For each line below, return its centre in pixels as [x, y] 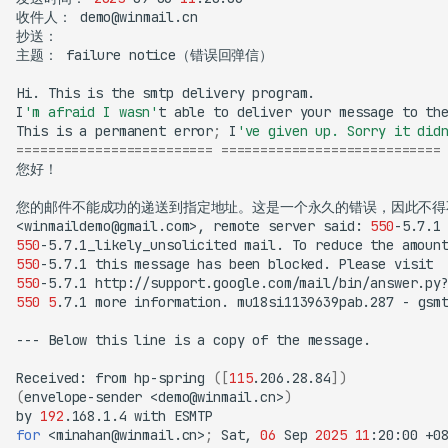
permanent [130, 131]
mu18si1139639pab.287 [315, 302]
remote [236, 226]
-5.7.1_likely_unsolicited [138, 245]
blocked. [300, 264]
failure [93, 55]
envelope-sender [83, 397]
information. [181, 302]
